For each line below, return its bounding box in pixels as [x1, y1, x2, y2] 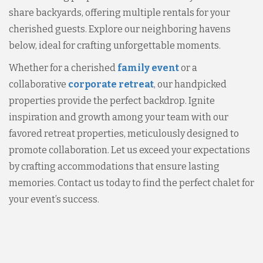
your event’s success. [9, 194, 99, 205]
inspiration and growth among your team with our [9, 112, 228, 123]
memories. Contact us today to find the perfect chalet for [9, 177, 254, 188]
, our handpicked [154, 79, 227, 90]
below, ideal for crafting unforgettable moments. [9, 40, 221, 51]
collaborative [9, 79, 68, 90]
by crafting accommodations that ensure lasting [9, 161, 220, 172]
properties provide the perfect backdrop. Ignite [9, 95, 215, 106]
